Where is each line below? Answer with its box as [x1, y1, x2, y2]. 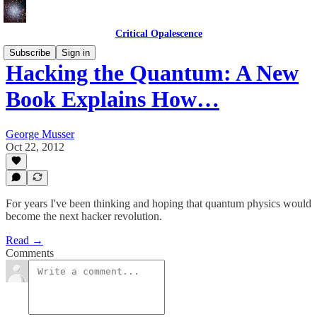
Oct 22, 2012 [6, 140, 64, 153]
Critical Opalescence [115, 28, 202, 39]
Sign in [62, 47, 90, 58]
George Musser [6, 127, 74, 140]
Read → [6, 234, 43, 246]
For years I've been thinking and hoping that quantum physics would [6, 197, 311, 209]
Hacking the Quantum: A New [6, 60, 299, 86]
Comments [6, 247, 54, 259]
